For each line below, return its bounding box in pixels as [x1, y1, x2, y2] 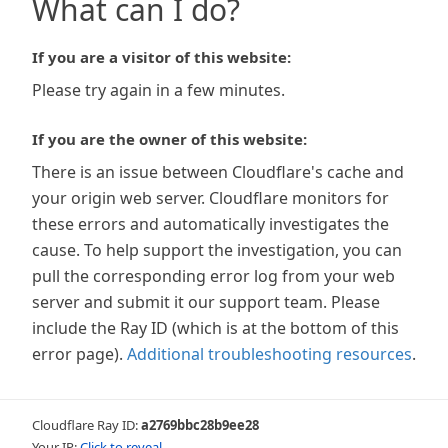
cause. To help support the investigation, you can [32, 239, 402, 261]
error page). [32, 343, 123, 365]
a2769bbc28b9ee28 [141, 416, 259, 434]
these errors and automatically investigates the [32, 213, 389, 235]
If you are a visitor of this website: [32, 47, 291, 67]
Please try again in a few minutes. [32, 79, 285, 101]
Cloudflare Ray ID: [32, 416, 141, 434]
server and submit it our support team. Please [32, 291, 380, 313]
